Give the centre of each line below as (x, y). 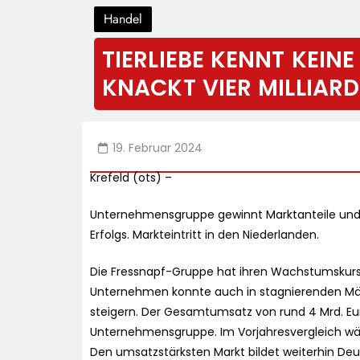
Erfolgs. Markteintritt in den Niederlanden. (205, 235)
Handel (123, 19)
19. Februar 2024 (157, 148)
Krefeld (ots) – (131, 178)
